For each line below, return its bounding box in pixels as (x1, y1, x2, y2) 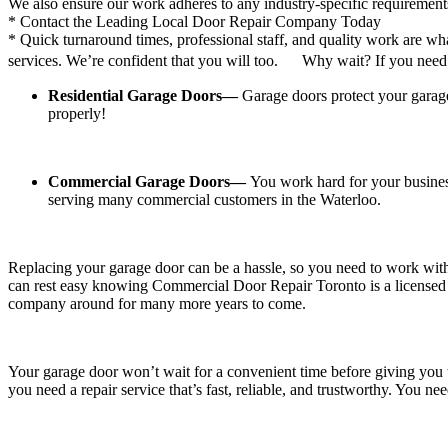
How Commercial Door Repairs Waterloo (8, 423, 289, 440)
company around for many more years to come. (8, 269, 306, 286)
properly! (48, 79, 106, 96)
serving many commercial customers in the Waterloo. (48, 165, 381, 182)
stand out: (293, 423, 361, 440)
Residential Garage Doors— (48, 61, 242, 78)
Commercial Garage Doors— (48, 147, 250, 164)
